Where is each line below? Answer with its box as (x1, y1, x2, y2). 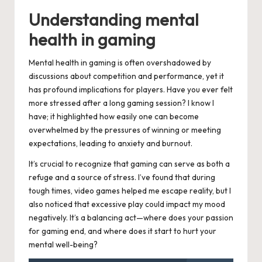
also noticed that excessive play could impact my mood (29, 199, 225, 210)
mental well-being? (29, 239, 98, 250)
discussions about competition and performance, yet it (29, 71, 224, 82)
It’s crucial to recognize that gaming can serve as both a (29, 158, 230, 170)
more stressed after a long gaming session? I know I (29, 98, 214, 109)
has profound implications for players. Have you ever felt (29, 84, 233, 95)
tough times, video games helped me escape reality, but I (29, 185, 231, 196)
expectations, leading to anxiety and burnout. (29, 138, 192, 149)
